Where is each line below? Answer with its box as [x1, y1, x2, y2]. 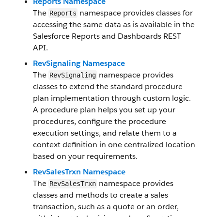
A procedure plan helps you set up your [33, 105, 175, 115]
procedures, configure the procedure [33, 116, 166, 126]
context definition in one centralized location [33, 139, 195, 150]
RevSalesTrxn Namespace [33, 167, 125, 177]
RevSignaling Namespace [33, 58, 125, 68]
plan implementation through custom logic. [33, 93, 191, 103]
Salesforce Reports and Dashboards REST [33, 31, 181, 41]
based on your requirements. [33, 151, 138, 161]
